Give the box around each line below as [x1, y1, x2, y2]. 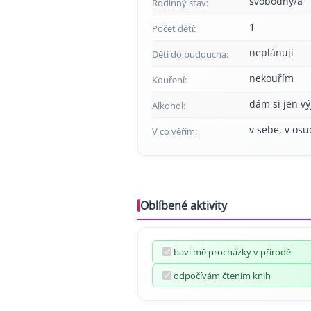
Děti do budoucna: [152, 47, 228, 60]
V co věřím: [152, 124, 197, 137]
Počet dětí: [152, 22, 196, 35]
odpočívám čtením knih [174, 269, 271, 282]
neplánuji [249, 45, 294, 59]
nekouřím [249, 71, 294, 85]
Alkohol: [152, 99, 185, 112]
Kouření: [152, 73, 187, 86]
